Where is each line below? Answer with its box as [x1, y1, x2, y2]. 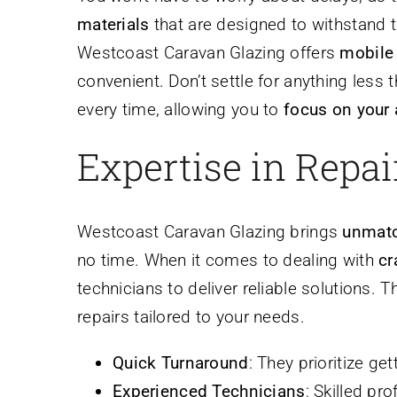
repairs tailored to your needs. [77, 306, 305, 327]
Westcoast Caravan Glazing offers [77, 43, 340, 64]
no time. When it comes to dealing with [77, 249, 379, 270]
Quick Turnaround [113, 352, 249, 373]
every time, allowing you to [77, 99, 284, 121]
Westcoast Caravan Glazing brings [77, 221, 343, 242]
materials [77, 14, 150, 35]
